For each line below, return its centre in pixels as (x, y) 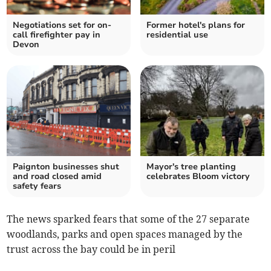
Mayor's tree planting (191, 167)
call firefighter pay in (57, 35)
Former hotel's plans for (196, 25)
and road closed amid (57, 177)
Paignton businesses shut (66, 167)
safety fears (37, 186)
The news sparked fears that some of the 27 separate (129, 219)
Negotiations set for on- (62, 25)
